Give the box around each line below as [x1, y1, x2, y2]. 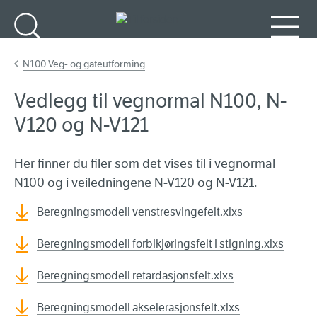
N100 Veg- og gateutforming [23, 57, 145, 71]
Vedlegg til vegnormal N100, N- [14, 88, 287, 114]
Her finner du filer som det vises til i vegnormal [14, 156, 275, 172]
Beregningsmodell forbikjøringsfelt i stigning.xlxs [37, 237, 284, 251]
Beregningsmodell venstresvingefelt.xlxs [37, 205, 243, 219]
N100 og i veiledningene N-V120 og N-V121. [14, 175, 257, 191]
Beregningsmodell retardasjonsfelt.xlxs [37, 269, 234, 283]
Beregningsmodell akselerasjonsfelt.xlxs [37, 301, 240, 315]
